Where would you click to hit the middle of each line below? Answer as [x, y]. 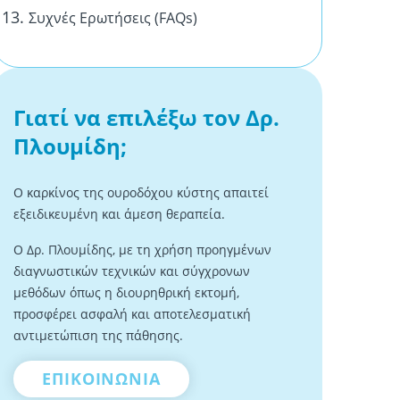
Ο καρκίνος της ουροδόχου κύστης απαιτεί [141, 192]
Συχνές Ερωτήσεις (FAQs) [113, 18]
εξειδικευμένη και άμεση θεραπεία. [119, 214]
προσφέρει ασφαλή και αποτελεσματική [132, 314]
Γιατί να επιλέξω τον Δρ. [146, 117]
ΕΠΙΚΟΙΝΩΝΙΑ [101, 379]
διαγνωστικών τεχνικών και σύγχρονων [132, 271]
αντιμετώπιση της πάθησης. [98, 335]
